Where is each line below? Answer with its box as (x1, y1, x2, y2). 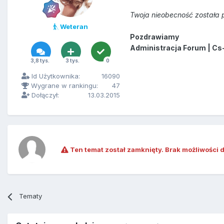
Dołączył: (29, 91, 59, 99)
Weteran (58, 22, 88, 31)
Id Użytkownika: (29, 72, 80, 80)
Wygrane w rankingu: (29, 81, 98, 90)
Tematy (19, 192, 42, 200)
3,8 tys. (30, 57, 49, 64)
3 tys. (65, 57, 79, 64)
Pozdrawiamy (130, 32, 179, 41)
